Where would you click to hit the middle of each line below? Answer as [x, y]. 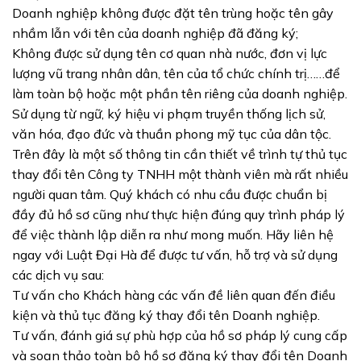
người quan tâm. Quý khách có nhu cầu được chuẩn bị [170, 195]
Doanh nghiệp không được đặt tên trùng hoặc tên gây [173, 13]
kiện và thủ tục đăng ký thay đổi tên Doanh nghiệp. [166, 315]
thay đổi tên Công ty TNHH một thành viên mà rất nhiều [180, 174]
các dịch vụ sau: [58, 275]
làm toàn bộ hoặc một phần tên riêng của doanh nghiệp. [180, 94]
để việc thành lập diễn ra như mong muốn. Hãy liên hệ [173, 235]
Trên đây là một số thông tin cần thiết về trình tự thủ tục [180, 154]
